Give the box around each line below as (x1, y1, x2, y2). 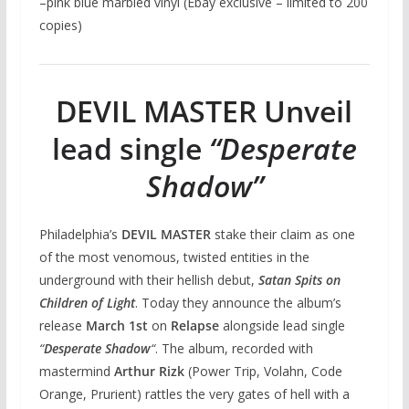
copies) (38, 16, 82, 35)
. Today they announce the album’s (134, 294, 341, 312)
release (38, 317, 82, 335)
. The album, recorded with (154, 340, 313, 358)
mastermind (38, 362, 114, 381)
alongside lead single (218, 317, 345, 335)
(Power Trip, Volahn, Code (187, 362, 342, 381)
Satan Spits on (257, 271, 341, 289)
